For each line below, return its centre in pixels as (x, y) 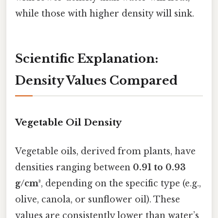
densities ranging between (74, 168)
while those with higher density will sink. (105, 14)
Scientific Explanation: (87, 59)
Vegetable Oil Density (68, 123)
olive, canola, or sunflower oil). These (98, 200)
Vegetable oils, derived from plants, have (105, 152)
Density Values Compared (96, 81)
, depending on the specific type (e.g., (121, 184)
